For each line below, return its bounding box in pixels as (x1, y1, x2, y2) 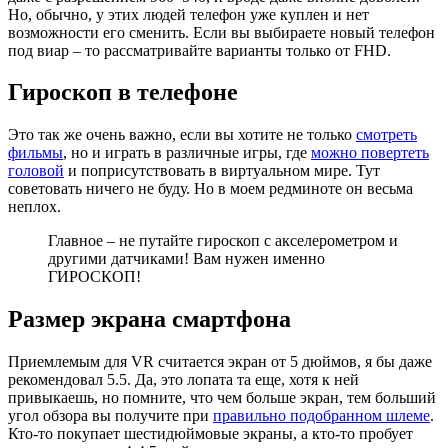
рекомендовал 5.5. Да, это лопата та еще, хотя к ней (8, 371, 359, 389)
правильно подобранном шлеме (213, 407, 430, 425)
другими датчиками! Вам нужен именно (48, 250, 325, 268)
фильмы (8, 144, 63, 162)
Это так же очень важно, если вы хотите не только (8, 126, 356, 144)
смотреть (356, 126, 417, 144)
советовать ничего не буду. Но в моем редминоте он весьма (8, 180, 413, 198)
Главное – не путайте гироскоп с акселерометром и (48, 232, 398, 250)
